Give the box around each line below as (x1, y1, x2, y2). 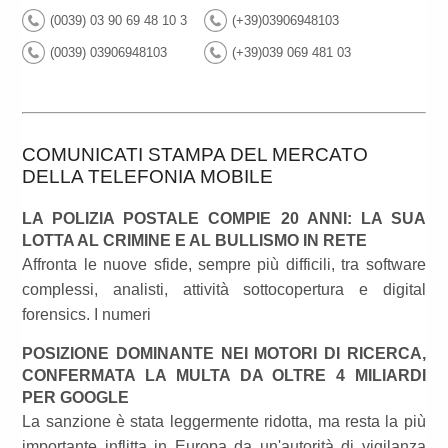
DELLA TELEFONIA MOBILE (22, 166, 274, 188)
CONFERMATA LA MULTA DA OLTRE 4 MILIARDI (22, 367, 426, 385)
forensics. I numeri (22, 306, 152, 324)
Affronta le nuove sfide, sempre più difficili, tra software (22, 256, 426, 274)
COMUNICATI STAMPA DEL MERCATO (22, 144, 369, 166)
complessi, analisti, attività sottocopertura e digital (22, 281, 426, 299)
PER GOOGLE (22, 389, 130, 407)
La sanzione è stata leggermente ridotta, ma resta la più (22, 413, 426, 431)
